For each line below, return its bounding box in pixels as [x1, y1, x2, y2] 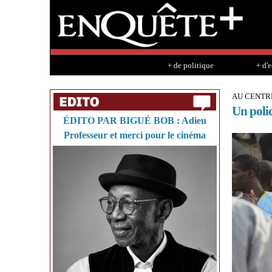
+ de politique [167, 60, 214, 70]
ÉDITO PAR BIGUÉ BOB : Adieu [63, 115, 206, 126]
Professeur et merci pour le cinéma [64, 130, 206, 141]
